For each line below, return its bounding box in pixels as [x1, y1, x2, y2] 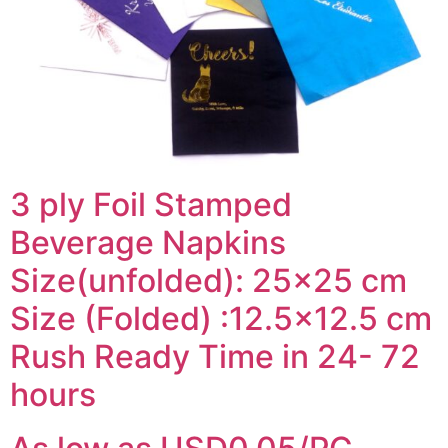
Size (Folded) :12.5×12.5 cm [10, 299, 432, 339]
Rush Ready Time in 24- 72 [10, 337, 420, 377]
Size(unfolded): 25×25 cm [10, 261, 407, 301]
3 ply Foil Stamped [10, 185, 292, 225]
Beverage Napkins [10, 223, 286, 263]
